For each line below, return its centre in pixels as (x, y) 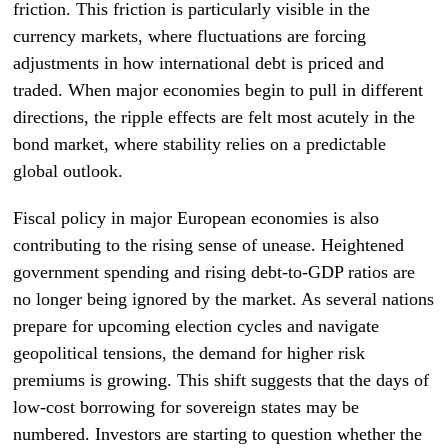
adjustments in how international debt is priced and (199, 63)
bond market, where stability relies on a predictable (200, 144)
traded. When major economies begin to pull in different (218, 90)
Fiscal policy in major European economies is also (196, 218)
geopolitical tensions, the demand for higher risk (189, 353)
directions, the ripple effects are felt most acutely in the (214, 117)
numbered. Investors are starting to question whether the (218, 434)
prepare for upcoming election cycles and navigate (196, 326)
